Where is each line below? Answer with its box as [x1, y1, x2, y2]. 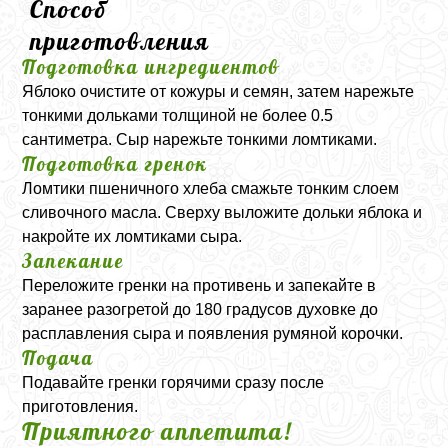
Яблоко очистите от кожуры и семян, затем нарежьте [22, 82, 415, 100]
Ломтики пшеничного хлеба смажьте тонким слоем [22, 179, 400, 197]
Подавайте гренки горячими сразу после [22, 373, 325, 391]
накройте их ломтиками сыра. [22, 227, 243, 245]
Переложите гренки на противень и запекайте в [22, 276, 377, 294]
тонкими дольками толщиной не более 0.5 [22, 106, 334, 124]
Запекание [22, 248, 125, 273]
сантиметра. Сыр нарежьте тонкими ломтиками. [22, 130, 378, 148]
